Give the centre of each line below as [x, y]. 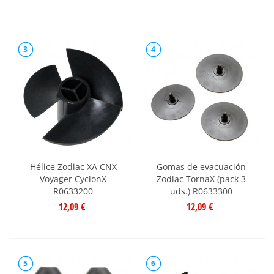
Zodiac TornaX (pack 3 [201, 179]
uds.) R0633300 [201, 191]
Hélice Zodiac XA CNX [73, 166]
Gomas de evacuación [201, 166]
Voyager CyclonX [73, 179]
